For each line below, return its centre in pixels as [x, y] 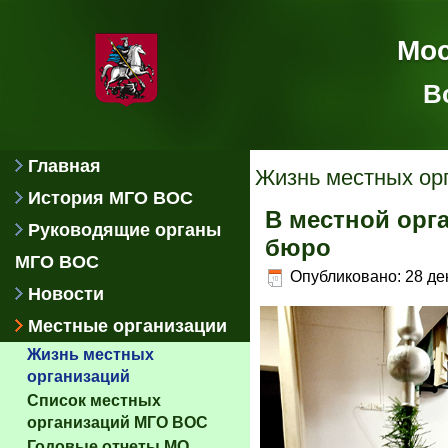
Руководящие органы [124, 230]
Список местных [94, 400]
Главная [64, 166]
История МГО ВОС [110, 198]
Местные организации [127, 326]
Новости [66, 294]
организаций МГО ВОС [117, 422]
